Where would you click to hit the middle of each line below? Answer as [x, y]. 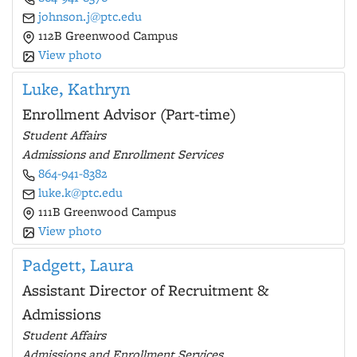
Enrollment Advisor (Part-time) [129, 114]
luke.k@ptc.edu [80, 192]
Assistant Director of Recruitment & [145, 290]
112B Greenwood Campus [106, 35]
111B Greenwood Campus [106, 212]
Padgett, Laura [78, 265]
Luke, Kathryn [76, 89]
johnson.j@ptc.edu [90, 16]
